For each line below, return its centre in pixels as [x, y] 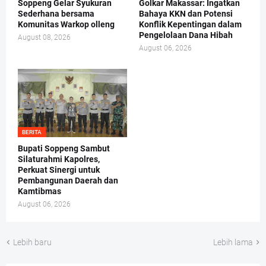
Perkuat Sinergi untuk [59, 170]
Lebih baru [32, 242]
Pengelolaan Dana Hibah [186, 35]
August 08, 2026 [44, 37]
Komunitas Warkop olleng [66, 24]
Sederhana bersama [56, 13]
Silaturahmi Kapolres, [59, 159]
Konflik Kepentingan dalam [190, 24]
